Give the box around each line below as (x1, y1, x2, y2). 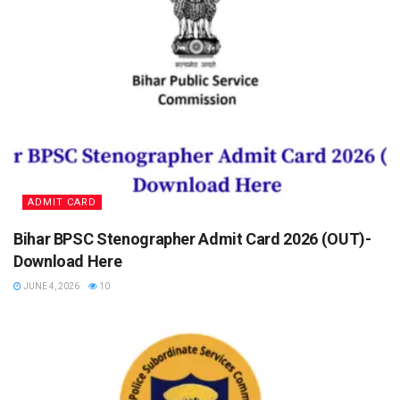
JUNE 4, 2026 (21, 281, 79, 292)
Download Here (13, 252, 122, 271)
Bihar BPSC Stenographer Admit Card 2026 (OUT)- (13, 229, 371, 249)
